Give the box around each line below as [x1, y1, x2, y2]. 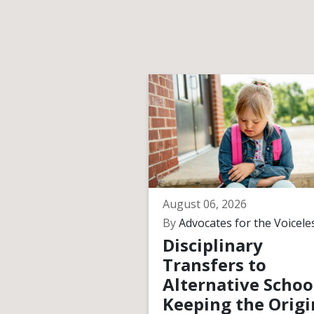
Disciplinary [163, 233, 263, 257]
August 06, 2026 [163, 196, 247, 212]
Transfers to [163, 253, 266, 276]
